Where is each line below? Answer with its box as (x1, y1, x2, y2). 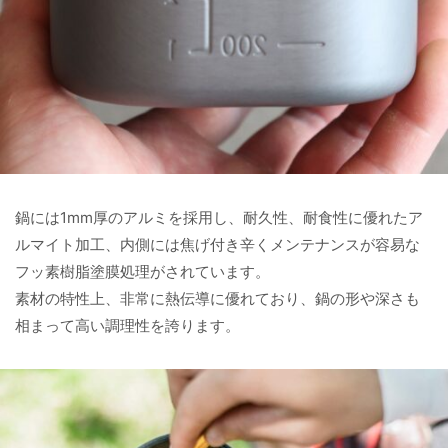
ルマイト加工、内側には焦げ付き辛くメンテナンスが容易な (15, 235, 420, 255)
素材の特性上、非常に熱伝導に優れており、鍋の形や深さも (15, 289, 420, 309)
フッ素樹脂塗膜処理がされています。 (15, 262, 270, 282)
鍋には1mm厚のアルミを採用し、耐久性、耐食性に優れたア (15, 208, 423, 228)
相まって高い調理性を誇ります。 (15, 316, 240, 336)
